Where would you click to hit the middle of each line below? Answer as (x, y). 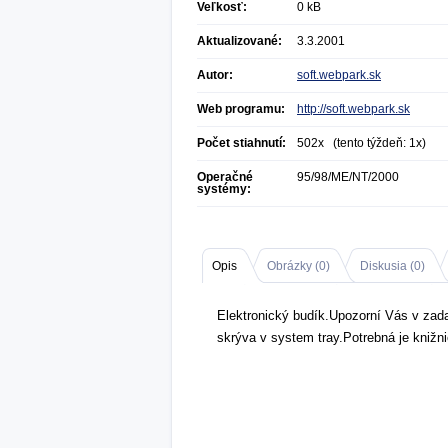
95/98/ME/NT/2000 (348, 177)
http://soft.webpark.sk (353, 109)
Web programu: (241, 109)
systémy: (224, 189)
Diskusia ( (387, 266)
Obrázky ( (293, 266)
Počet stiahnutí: (241, 143)
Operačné (225, 177)
